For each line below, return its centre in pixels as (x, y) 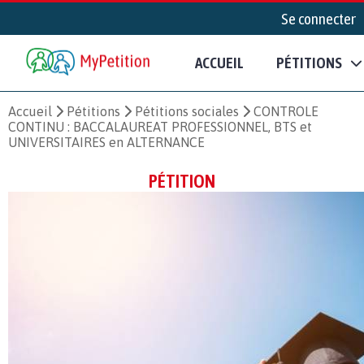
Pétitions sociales (187, 111)
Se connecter (318, 19)
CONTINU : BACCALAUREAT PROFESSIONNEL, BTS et (160, 126)
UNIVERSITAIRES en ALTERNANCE (106, 142)
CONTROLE (286, 111)
